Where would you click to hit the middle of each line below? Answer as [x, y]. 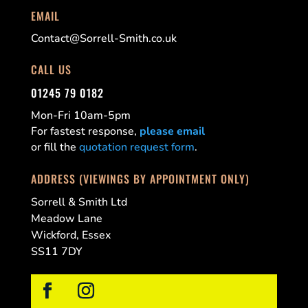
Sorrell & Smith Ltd [79, 202]
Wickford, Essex [70, 235]
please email [172, 132]
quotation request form [136, 147]
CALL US [51, 70]
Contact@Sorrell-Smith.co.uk [103, 38]
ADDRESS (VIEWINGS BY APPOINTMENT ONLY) [140, 178]
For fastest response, [85, 132]
